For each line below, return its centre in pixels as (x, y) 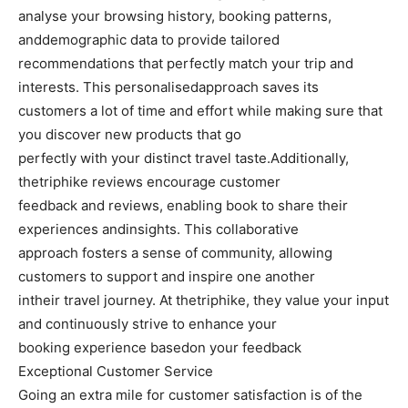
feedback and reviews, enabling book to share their (183, 206)
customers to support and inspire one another (167, 277)
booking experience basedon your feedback (160, 348)
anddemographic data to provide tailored (149, 40)
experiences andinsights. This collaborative (158, 229)
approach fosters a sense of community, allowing (175, 253)
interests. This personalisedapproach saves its (168, 87)
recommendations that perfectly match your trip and (186, 64)
